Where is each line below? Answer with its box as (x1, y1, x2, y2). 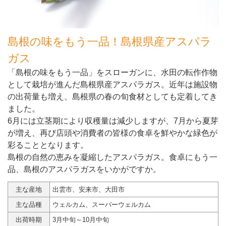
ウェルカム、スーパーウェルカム (52, 200, 151, 208)
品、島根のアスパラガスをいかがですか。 (8, 164, 161, 174)
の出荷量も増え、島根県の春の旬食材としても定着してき (8, 92, 217, 101)
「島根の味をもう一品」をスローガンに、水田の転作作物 (8, 68, 217, 77)
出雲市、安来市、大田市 (52, 185, 125, 193)
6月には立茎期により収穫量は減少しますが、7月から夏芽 (8, 116, 218, 125)
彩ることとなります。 (8, 140, 88, 149)
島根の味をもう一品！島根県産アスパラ (8, 35, 211, 48)
